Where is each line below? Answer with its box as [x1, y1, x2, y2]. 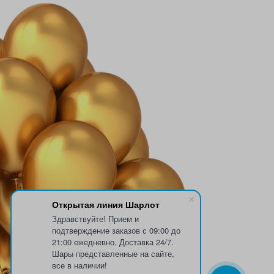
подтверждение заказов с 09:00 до [52, 224, 180, 236]
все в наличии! [52, 259, 107, 271]
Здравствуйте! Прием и [52, 213, 139, 224]
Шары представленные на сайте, [52, 248, 174, 259]
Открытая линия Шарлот [52, 198, 160, 210]
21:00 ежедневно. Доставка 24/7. [52, 236, 174, 248]
